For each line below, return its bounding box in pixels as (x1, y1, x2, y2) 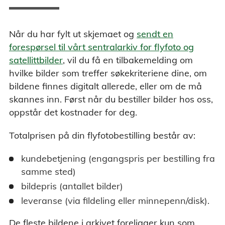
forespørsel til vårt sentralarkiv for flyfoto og (9, 41, 194, 53)
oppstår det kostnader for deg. (9, 106, 137, 119)
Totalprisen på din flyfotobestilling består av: (9, 130, 195, 142)
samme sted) (21, 166, 76, 178)
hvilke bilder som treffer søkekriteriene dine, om (9, 67, 207, 79)
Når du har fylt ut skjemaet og (9, 28, 137, 40)
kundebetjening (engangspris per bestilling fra (21, 153, 215, 165)
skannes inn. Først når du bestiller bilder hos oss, (9, 93, 213, 105)
